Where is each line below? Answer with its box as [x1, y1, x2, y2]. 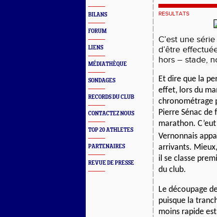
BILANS [88, 12, 107, 18]
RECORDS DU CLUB [88, 94, 134, 100]
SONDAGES [88, 77, 115, 84]
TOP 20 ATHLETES [88, 127, 133, 133]
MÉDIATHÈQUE [88, 61, 127, 67]
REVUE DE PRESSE [88, 160, 134, 166]
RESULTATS [158, 10, 189, 17]
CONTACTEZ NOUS [88, 110, 134, 117]
